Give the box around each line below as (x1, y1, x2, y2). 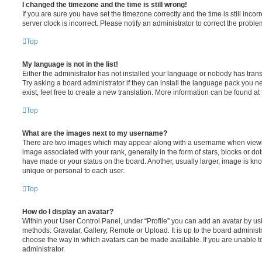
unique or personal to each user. (22, 167, 125, 175)
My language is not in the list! (22, 60, 118, 68)
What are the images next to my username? (22, 129, 167, 137)
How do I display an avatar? (22, 208, 113, 216)
